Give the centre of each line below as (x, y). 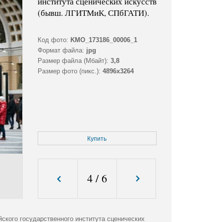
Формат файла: (61, 51)
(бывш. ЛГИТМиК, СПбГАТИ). (93, 13)
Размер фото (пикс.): (69, 71)
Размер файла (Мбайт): (73, 61)
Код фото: (53, 40)
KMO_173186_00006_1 (104, 40)
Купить (97, 139)
